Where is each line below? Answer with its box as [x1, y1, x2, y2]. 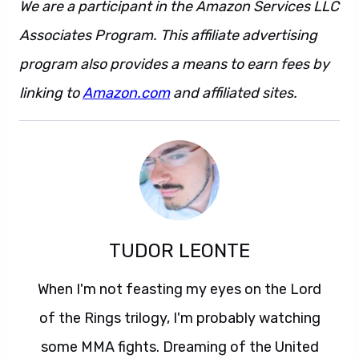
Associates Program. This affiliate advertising [19, 26, 317, 44]
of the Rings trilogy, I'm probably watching [38, 309, 321, 327]
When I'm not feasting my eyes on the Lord [38, 280, 321, 298]
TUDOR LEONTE [109, 240, 250, 262]
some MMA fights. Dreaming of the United [40, 338, 319, 356]
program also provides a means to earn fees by [19, 55, 329, 73]
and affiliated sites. [170, 84, 297, 102]
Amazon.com [83, 84, 170, 102]
